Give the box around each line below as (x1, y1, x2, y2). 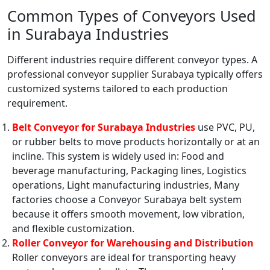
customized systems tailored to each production (7, 82, 228, 96)
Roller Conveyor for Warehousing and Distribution (12, 236, 254, 250)
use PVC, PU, (195, 121, 255, 134)
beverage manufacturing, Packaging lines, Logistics (12, 164, 246, 178)
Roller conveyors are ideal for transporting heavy (12, 251, 236, 265)
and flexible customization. (12, 222, 134, 236)
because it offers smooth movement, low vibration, (12, 207, 245, 221)
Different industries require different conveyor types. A (7, 53, 257, 67)
